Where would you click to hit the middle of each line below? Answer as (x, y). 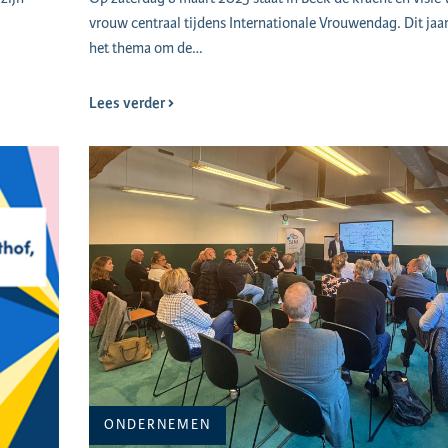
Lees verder (128, 103)
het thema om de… (146, 48)
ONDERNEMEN (158, 425)
